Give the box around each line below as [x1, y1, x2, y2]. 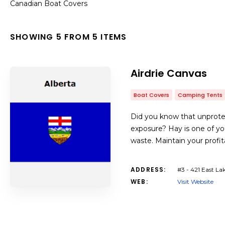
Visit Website [177, 178, 213, 185]
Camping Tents [178, 91, 222, 99]
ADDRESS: [131, 165, 166, 174]
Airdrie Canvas [131, 66, 207, 80]
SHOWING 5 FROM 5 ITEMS [10, 31, 127, 43]
